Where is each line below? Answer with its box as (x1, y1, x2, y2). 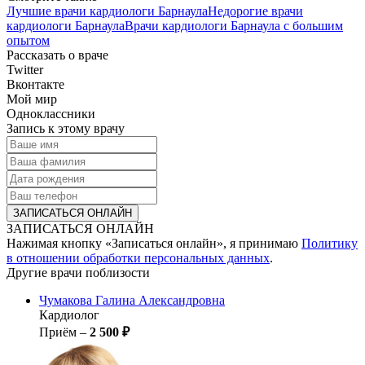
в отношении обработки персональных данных (7, 250, 270, 265)
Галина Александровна (95, 292, 225, 307)
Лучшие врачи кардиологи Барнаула (7, 3, 208, 18)
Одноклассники (7, 106, 95, 121)
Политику (301, 235, 358, 250)
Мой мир (7, 91, 57, 106)
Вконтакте (7, 77, 64, 91)
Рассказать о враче (7, 47, 108, 62)
